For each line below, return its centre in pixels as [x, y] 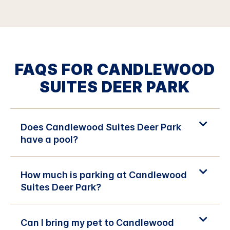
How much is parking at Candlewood [104, 175]
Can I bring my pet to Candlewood [97, 223]
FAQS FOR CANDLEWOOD [115, 69]
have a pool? [49, 139]
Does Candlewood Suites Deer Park [101, 127]
